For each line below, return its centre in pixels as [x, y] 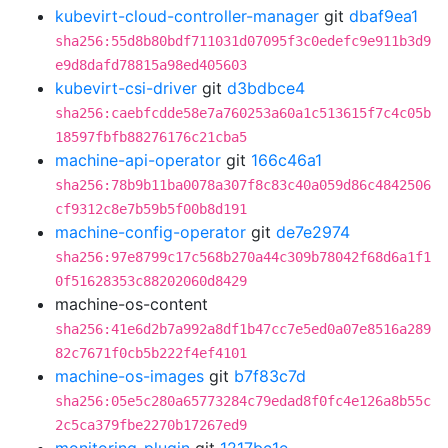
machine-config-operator [150, 232]
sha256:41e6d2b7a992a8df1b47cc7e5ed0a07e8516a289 [243, 329]
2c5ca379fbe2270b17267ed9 [151, 425]
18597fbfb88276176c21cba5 [151, 137]
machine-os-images [129, 376]
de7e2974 [313, 232]
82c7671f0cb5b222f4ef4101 [151, 353]
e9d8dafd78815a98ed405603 [151, 65]
